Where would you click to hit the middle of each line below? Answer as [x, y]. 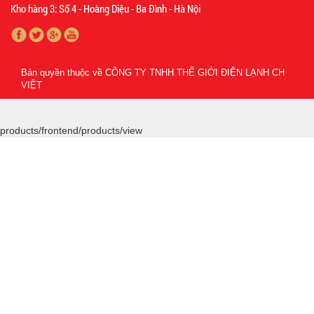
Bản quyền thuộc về [63, 73]
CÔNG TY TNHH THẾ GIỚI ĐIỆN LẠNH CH [195, 73]
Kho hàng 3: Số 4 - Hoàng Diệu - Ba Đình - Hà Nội [105, 9]
